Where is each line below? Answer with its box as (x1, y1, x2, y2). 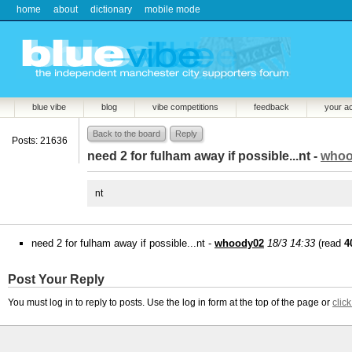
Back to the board (93, 129, 160, 138)
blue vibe (32, 102, 66, 112)
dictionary (90, 4, 132, 15)
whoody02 (214, 237, 264, 249)
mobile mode (145, 4, 200, 15)
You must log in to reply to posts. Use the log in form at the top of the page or (8, 297, 332, 308)
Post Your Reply (8, 273, 104, 286)
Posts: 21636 (11, 135, 68, 146)
